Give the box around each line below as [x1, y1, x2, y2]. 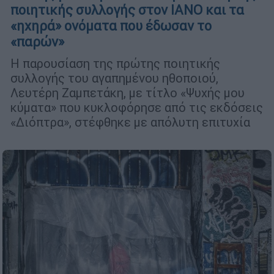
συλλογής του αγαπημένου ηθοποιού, [10, 70, 218, 86]
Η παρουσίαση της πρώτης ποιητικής [10, 56, 220, 72]
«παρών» [10, 34, 64, 51]
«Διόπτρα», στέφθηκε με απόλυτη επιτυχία [10, 114, 250, 130]
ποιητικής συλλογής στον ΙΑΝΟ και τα [10, 2, 244, 19]
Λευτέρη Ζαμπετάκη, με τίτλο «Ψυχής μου [10, 85, 245, 101]
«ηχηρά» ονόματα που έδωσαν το [10, 18, 212, 35]
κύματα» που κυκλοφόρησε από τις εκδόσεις [10, 100, 263, 116]
